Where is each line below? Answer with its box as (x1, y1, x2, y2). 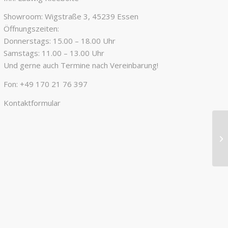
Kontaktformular (3, 97, 61, 108)
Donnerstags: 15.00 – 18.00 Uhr (3, 36, 116, 46)
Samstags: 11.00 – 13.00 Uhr (3, 48, 104, 59)
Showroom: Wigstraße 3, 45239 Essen (3, 11, 138, 22)
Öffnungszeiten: (3, 23, 59, 34)
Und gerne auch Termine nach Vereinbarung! (3, 60, 158, 71)
